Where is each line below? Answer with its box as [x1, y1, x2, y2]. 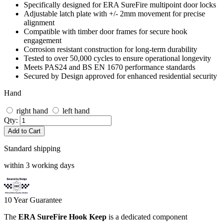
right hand [16, 106, 48, 115]
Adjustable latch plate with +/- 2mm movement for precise [24, 9, 205, 18]
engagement [24, 36, 61, 45]
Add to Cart [8, 127, 41, 135]
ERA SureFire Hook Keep [18, 212, 107, 221]
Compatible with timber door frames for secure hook [24, 27, 187, 36]
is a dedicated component [107, 212, 187, 221]
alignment [24, 18, 55, 27]
